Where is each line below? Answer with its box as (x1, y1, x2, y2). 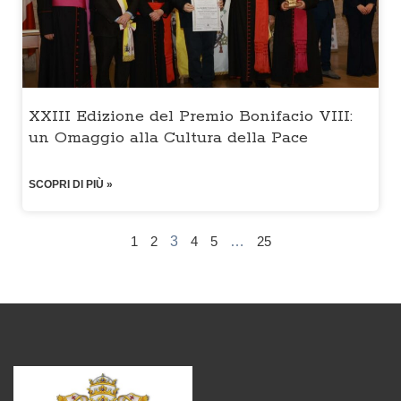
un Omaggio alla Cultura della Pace (29, 128, 308, 149)
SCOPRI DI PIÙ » (29, 178, 113, 192)
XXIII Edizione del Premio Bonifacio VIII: (29, 107, 353, 127)
